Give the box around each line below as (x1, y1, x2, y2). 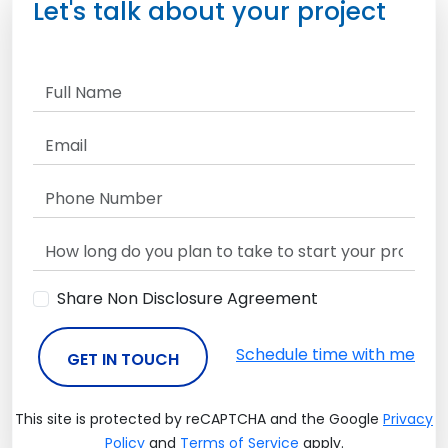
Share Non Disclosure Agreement (57, 287, 318, 310)
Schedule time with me (236, 343, 415, 366)
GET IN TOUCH (66, 348, 179, 371)
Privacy (383, 409, 433, 429)
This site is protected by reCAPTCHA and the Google (15, 409, 383, 429)
